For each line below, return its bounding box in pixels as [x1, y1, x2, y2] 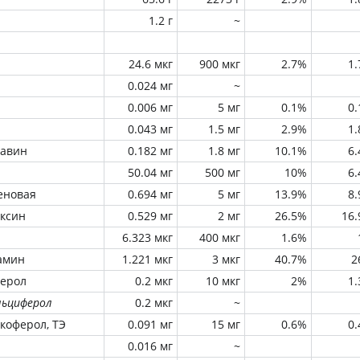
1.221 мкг [122, 252, 173, 267]
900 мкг [199, 56, 240, 72]
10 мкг [206, 273, 240, 288]
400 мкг [199, 230, 240, 245]
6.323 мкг [122, 230, 173, 245]
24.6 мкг [129, 56, 173, 72]
